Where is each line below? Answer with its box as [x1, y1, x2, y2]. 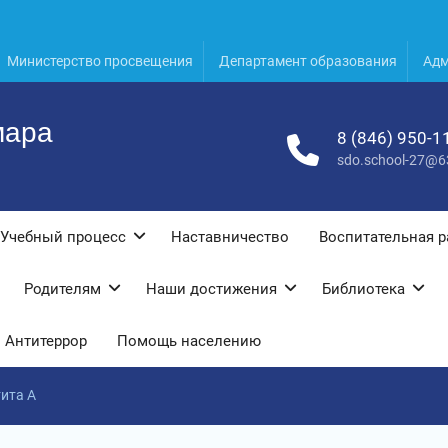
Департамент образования [219, 53, 397, 69]
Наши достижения [146, 280, 277, 298]
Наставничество [171, 228, 289, 246]
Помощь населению [117, 332, 261, 350]
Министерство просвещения [7, 53, 193, 69]
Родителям [24, 280, 101, 298]
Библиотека [322, 280, 405, 298]
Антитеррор [5, 332, 87, 350]
